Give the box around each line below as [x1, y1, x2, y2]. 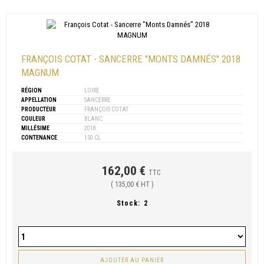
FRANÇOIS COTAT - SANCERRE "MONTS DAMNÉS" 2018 [21, 53, 240, 65]
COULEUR [21, 115, 45, 123]
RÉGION [21, 87, 42, 94]
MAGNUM [21, 67, 59, 79]
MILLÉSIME [21, 125, 49, 132]
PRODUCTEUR [21, 106, 56, 113]
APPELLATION [21, 97, 57, 104]
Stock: [116, 199, 140, 208]
